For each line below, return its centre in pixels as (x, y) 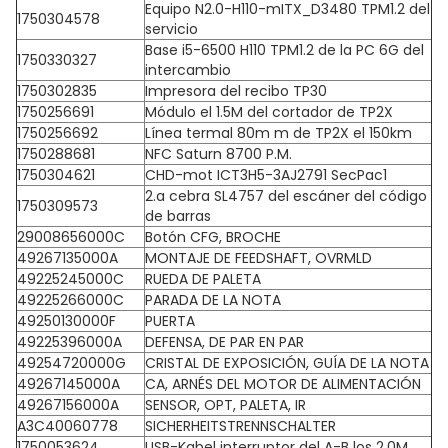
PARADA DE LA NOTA (213, 300)
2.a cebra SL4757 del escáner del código (286, 196)
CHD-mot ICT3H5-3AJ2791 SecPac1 (266, 175)
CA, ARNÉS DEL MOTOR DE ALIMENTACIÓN (283, 384)
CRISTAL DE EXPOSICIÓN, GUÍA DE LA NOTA (287, 363)
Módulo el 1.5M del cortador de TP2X (269, 112)
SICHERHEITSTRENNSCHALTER (240, 426)
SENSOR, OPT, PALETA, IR (225, 405)
